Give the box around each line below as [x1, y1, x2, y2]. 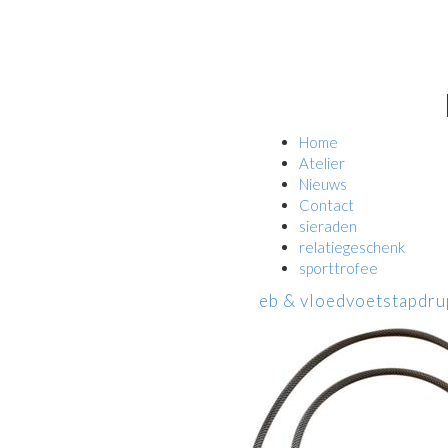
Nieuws [299, 175, 347, 193]
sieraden [299, 217, 357, 235]
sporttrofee [299, 259, 378, 277]
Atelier [299, 154, 345, 172]
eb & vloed [259, 290, 346, 311]
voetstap [346, 290, 418, 311]
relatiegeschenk [299, 238, 405, 256]
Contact [299, 196, 354, 214]
